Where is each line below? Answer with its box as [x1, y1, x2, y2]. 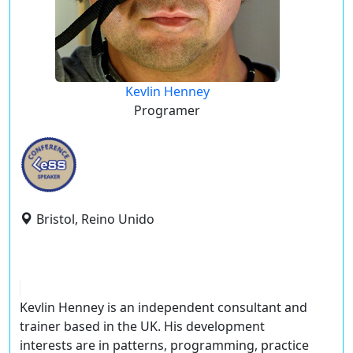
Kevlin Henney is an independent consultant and [20, 299, 307, 316]
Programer [134, 102, 200, 119]
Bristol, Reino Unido [36, 210, 154, 228]
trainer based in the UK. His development [20, 318, 265, 335]
